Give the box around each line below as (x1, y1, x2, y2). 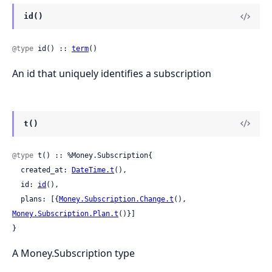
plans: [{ (21, 194, 59, 203)
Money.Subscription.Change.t (59, 194, 174, 203)
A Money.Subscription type (12, 246, 135, 260)
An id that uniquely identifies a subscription (12, 66, 211, 80)
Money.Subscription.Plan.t (12, 209, 118, 218)
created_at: (21, 165, 72, 174)
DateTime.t (72, 165, 114, 174)
